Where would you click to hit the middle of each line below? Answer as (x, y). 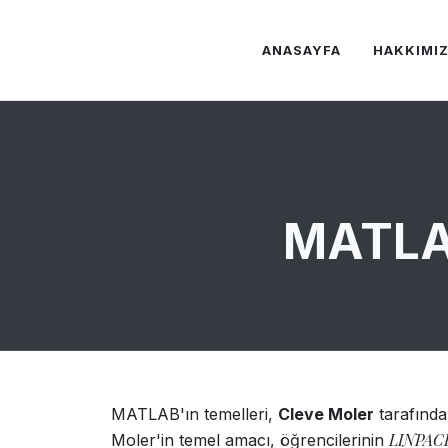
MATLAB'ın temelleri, (194, 414)
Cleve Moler (326, 414)
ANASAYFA (301, 50)
